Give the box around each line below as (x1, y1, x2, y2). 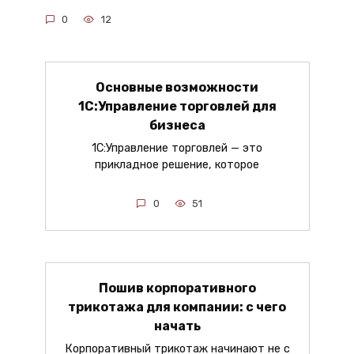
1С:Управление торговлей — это (92, 141, 262, 156)
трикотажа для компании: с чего (68, 299, 286, 314)
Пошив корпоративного (98, 280, 256, 296)
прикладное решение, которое (95, 158, 259, 172)
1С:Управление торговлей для (77, 98, 277, 114)
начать (153, 318, 201, 333)
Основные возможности (96, 79, 258, 95)
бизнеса (149, 117, 205, 133)
